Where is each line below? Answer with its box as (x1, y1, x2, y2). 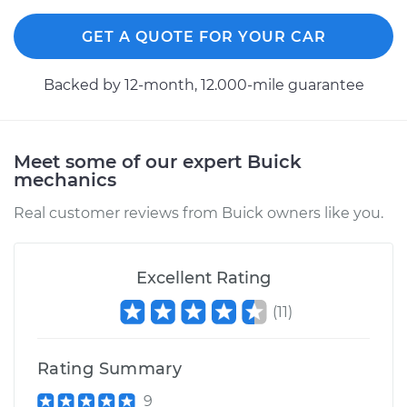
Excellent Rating (136, 268, 271, 288)
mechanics (14, 169, 116, 191)
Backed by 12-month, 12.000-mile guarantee (43, 76, 364, 94)
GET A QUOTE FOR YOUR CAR (81, 28, 326, 45)
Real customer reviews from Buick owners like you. (14, 204, 383, 222)
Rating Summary (37, 359, 183, 379)
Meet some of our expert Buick (14, 151, 302, 173)
